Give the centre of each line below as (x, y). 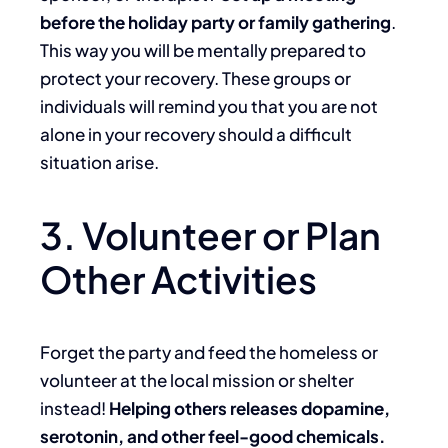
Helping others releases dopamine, (249, 408)
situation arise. (99, 162)
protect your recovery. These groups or (195, 78)
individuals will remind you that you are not (209, 106)
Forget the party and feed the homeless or (209, 352)
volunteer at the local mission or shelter (197, 380)
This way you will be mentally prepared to (203, 50)
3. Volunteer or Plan (210, 235)
